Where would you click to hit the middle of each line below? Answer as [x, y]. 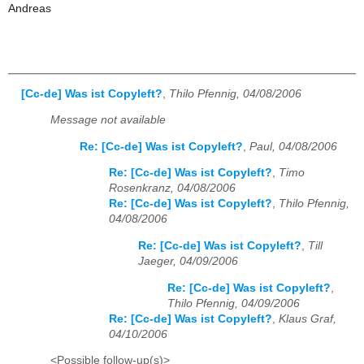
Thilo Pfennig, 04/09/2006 [234, 303]
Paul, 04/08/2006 [293, 146]
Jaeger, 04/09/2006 [188, 262]
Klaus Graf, [308, 318]
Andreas [30, 8]
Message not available [108, 120]
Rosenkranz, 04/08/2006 [172, 188]
